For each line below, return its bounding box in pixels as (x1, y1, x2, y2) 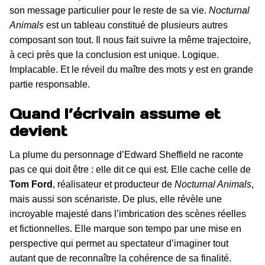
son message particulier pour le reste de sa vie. (9, 5, 209, 16)
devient (9, 121, 67, 140)
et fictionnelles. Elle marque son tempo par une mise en (9, 223, 241, 234)
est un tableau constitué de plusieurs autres (44, 20, 228, 31)
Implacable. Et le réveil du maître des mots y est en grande (9, 64, 253, 75)
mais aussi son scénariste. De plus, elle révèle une (9, 193, 222, 204)
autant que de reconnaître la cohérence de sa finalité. (9, 253, 231, 263)
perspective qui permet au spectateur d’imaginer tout (9, 238, 228, 248)
